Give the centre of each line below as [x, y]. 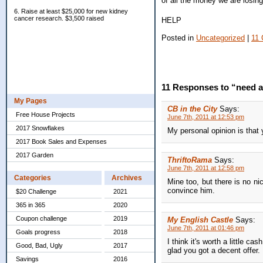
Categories [33, 178]
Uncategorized [220, 38]
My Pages [31, 101]
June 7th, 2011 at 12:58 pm [206, 168]
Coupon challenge [41, 218]
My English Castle [200, 220]
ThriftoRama [190, 160]
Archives [127, 178]
